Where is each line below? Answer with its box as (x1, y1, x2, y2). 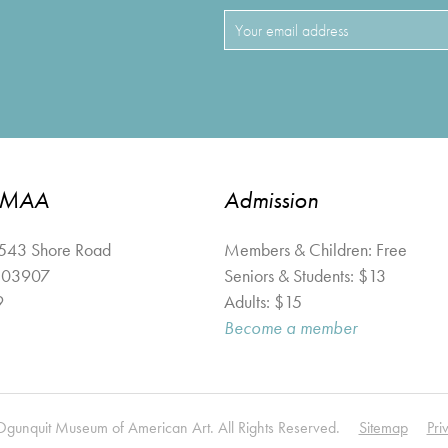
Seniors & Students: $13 (224, 264, 386, 287)
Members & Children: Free (224, 238, 407, 261)
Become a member (224, 316, 357, 339)
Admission (224, 184, 318, 215)
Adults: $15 (224, 290, 302, 313)
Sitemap (358, 416, 408, 438)
